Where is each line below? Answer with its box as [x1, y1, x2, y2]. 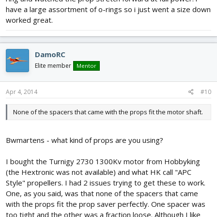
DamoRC [35, 49, 65, 59]
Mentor [77, 62, 96, 69]
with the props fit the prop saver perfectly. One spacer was [6, 199, 205, 209]
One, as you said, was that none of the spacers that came [6, 188, 198, 198]
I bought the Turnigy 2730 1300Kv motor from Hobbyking [6, 156, 200, 166]
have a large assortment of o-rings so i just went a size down [6, 4, 211, 14]
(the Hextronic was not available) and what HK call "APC [6, 167, 191, 177]
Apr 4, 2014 [6, 88, 37, 96]
